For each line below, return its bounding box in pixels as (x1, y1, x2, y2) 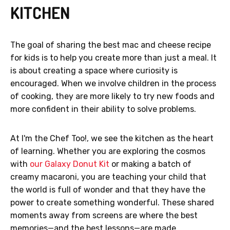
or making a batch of (109, 159, 191, 169)
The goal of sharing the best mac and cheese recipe (10, 40, 211, 50)
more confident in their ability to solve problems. (10, 104, 196, 114)
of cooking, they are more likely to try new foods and (10, 91, 215, 102)
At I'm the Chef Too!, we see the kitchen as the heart (10, 133, 214, 144)
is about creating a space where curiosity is (10, 66, 178, 76)
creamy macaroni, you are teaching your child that (10, 172, 206, 182)
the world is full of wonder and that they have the (10, 185, 205, 195)
